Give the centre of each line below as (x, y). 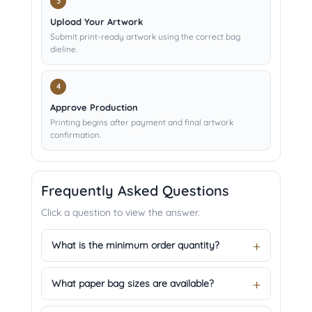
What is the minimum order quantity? (135, 245)
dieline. (64, 49)
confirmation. (76, 135)
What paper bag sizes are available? (133, 284)
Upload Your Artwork (96, 22)
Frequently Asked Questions (135, 191)
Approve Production (94, 108)
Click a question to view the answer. (120, 213)
